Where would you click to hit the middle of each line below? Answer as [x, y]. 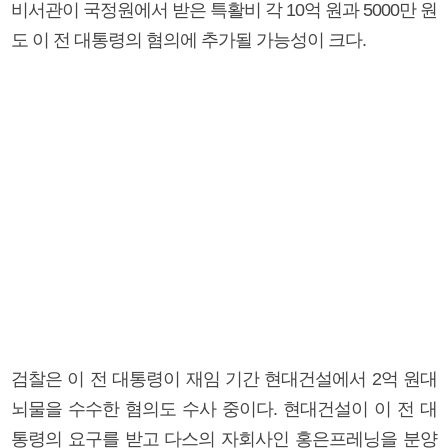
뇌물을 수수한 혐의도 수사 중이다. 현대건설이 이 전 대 [224, 408]
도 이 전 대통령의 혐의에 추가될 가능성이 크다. [188, 39]
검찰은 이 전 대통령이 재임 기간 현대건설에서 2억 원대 [224, 378]
